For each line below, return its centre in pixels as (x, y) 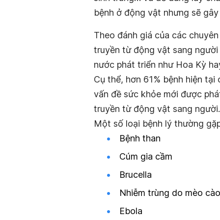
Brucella (136, 175)
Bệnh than (140, 138)
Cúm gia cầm (146, 156)
